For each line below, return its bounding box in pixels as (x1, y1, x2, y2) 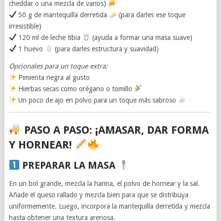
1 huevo (16, 44, 45, 53)
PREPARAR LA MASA (20, 159, 118, 171)
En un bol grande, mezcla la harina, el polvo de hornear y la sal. (8, 179, 200, 187)
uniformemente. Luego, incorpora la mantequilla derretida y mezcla (8, 202, 210, 210)
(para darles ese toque (117, 10, 186, 19)
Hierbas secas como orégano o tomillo (16, 84, 135, 93)
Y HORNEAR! (8, 138, 75, 151)
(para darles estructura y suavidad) (53, 44, 159, 53)
